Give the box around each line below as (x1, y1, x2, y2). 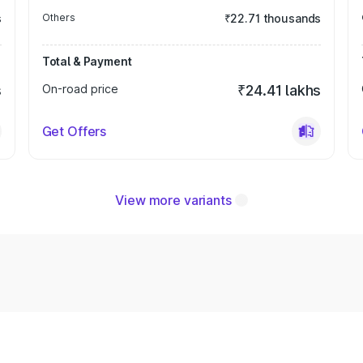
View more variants (115, 192, 232, 208)
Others (41, 11, 75, 23)
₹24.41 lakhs (237, 82, 322, 99)
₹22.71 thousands (224, 11, 322, 25)
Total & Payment (41, 54, 132, 68)
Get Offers (41, 123, 107, 139)
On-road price (41, 82, 118, 96)
